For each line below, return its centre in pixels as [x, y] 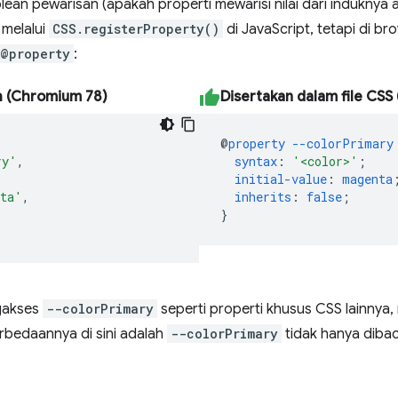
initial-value [281, 179]
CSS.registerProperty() [136, 29]
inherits [263, 196]
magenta [367, 179]
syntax [256, 161]
